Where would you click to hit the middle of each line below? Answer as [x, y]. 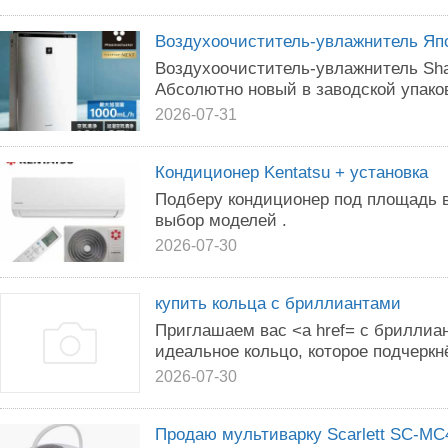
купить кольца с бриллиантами [278, 303]
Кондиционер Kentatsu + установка [291, 172]
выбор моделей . [221, 220]
